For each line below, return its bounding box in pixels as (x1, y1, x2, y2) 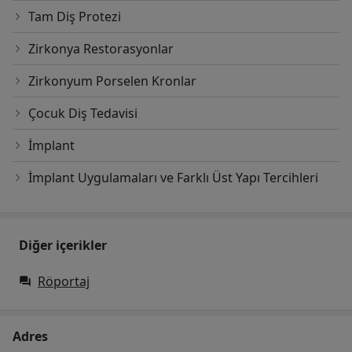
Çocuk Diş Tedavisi (28, 104, 137, 123)
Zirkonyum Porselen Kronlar (28, 72, 196, 90)
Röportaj (38, 273, 90, 291)
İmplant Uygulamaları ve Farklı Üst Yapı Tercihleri (28, 169, 318, 187)
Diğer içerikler (19, 236, 107, 255)
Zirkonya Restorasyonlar (28, 40, 174, 58)
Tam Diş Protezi (28, 8, 121, 26)
